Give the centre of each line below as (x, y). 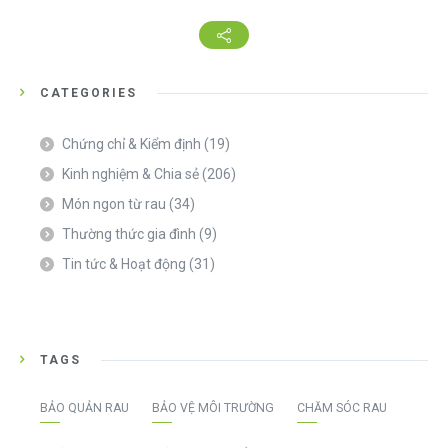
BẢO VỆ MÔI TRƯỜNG (213, 408)
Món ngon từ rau (114, 204)
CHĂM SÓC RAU (342, 408)
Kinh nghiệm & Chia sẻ (130, 174)
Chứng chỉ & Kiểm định (131, 144)
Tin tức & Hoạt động (124, 264)
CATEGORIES (88, 93)
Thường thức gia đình (129, 234)
